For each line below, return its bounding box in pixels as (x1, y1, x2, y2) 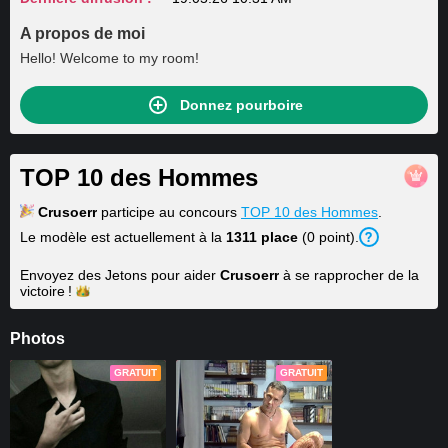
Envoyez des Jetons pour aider (20, 267, 220, 283)
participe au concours (97, 204, 241, 220)
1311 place (226, 229, 298, 245)
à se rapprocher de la (279, 267, 419, 283)
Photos (10, 330, 65, 347)
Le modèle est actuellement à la (20, 229, 226, 245)
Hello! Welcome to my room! (20, 50, 199, 66)
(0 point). (298, 229, 359, 245)
